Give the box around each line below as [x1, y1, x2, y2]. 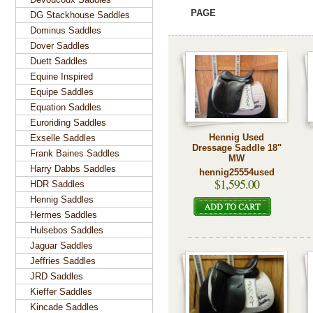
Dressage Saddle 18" [191, 143, 282, 153]
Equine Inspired [30, 71, 93, 82]
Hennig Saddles [30, 194, 94, 205]
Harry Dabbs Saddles [30, 163, 116, 174]
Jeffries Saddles [30, 256, 96, 266]
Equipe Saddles [30, 87, 94, 97]
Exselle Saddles [30, 133, 96, 143]
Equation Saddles [30, 102, 101, 112]
